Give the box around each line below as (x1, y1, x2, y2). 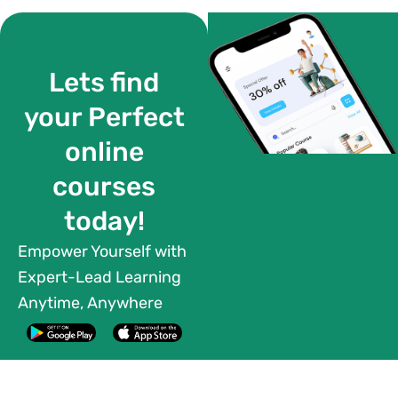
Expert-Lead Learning (18, 267, 181, 288)
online (64, 136, 144, 169)
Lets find (49, 67, 160, 99)
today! (63, 205, 145, 238)
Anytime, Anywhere (18, 293, 163, 314)
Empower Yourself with (18, 242, 187, 262)
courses (52, 171, 156, 203)
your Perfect (23, 101, 185, 134)
